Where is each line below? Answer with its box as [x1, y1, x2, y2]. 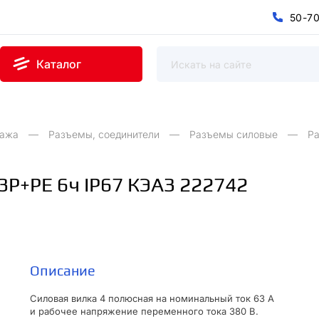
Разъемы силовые [189, 128, 278, 140]
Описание [30, 262, 95, 278]
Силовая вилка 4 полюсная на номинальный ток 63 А [30, 293, 274, 304]
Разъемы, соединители [48, 128, 159, 140]
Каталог [36, 57, 81, 72]
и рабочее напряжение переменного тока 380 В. [30, 305, 258, 317]
